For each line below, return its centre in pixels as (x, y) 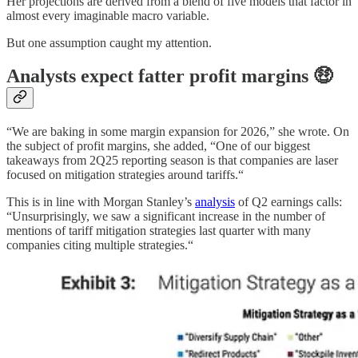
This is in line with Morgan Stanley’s (101, 202)
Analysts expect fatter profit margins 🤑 (169, 76)
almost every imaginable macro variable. (108, 15)
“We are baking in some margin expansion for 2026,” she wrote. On (178, 132)
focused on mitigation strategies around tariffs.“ (125, 175)
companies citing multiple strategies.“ (100, 245)
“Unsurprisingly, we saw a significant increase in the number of (166, 217)
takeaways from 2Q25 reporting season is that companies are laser (172, 161)
